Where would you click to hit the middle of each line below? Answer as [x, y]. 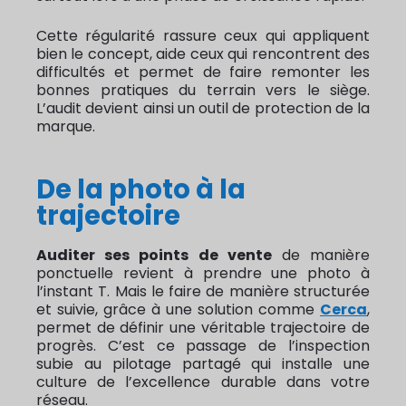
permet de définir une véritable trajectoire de [203, 327]
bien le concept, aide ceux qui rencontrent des [203, 53]
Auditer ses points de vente [154, 255]
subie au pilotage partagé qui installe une [203, 363]
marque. [66, 126]
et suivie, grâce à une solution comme [178, 309]
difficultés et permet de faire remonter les [203, 72]
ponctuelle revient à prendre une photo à [203, 273]
